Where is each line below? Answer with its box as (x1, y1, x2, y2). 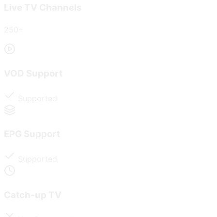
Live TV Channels (4, 2, 82, 14)
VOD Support (4, 67, 62, 79)
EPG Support (4, 128, 60, 140)
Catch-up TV (4, 189, 62, 201)
